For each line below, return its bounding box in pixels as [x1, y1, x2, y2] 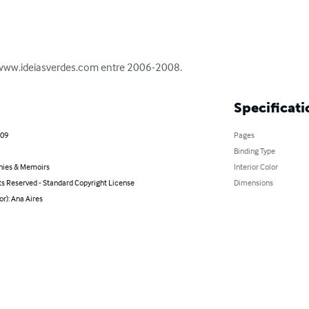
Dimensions [233, 177, 273, 188]
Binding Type [233, 146, 275, 157]
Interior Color [233, 161, 278, 172]
